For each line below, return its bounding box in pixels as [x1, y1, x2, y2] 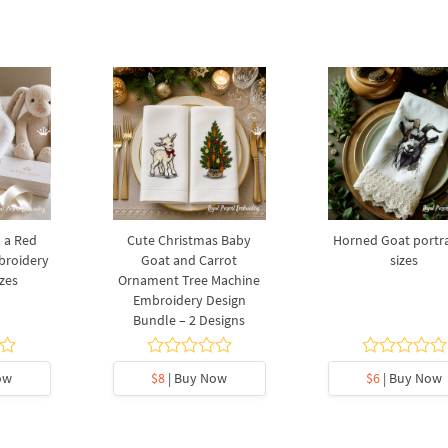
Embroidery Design [132, 291, 246, 310]
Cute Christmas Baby [127, 231, 252, 250]
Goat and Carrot [141, 251, 238, 270]
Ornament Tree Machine [118, 271, 261, 290]
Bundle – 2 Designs [133, 311, 246, 330]
